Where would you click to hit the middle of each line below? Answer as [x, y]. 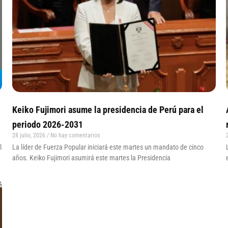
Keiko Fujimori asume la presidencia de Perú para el [108, 109]
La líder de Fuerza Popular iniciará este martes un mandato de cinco [108, 147]
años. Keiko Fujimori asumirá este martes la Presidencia [91, 158]
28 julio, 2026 [30, 135]
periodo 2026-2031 [48, 124]
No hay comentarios [74, 135]
